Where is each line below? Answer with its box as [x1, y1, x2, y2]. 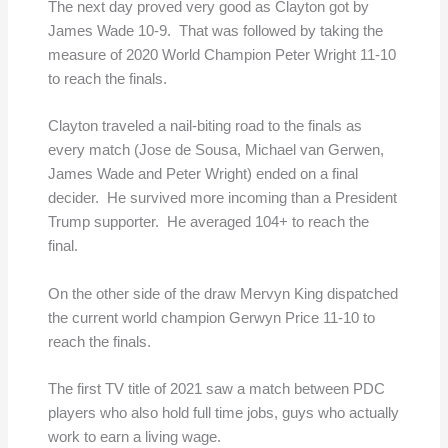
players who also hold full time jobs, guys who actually [47, 404, 399, 421]
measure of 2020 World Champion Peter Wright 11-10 [47, 46, 396, 63]
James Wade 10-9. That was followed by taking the [47, 22, 383, 39]
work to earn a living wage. [47, 428, 221, 445]
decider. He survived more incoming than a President [47, 190, 397, 207]
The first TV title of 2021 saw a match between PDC [47, 380, 385, 397]
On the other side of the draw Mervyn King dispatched [47, 285, 398, 302]
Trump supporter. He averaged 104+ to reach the [47, 214, 369, 231]
